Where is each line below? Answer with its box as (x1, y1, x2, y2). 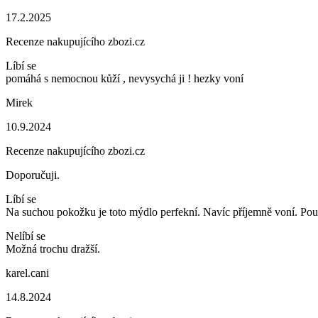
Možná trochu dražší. (6, 243, 100, 255)
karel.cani (6, 267, 49, 279)
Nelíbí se (6, 230, 45, 242)
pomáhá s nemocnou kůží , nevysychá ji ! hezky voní (6, 72, 243, 84)
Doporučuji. (6, 169, 60, 181)
